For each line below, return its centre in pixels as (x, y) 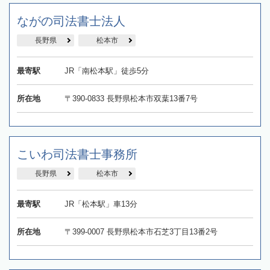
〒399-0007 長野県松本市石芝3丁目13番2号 (141, 232)
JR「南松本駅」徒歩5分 (106, 71)
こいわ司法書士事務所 (77, 155)
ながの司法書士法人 (71, 21)
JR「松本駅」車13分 (101, 204)
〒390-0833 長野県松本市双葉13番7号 (131, 99)
